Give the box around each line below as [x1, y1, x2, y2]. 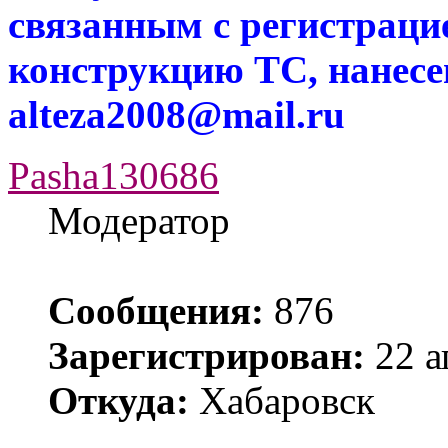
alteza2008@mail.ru [8, 93, 345, 137]
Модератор [48, 199, 230, 243]
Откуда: [48, 379, 189, 423]
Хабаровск [189, 379, 375, 423]
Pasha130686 [8, 154, 219, 198]
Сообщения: [48, 289, 264, 333]
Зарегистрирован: [48, 334, 365, 378]
